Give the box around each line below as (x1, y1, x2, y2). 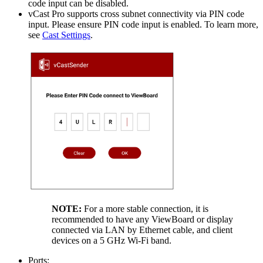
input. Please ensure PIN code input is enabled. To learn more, (28, 19, 258, 29)
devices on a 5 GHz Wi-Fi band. (52, 235, 171, 245)
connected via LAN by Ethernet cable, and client (52, 224, 232, 235)
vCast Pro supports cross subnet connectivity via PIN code (28, 8, 244, 19)
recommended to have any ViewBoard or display (52, 214, 233, 224)
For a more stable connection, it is (82, 203, 208, 214)
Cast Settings (42, 29, 90, 40)
